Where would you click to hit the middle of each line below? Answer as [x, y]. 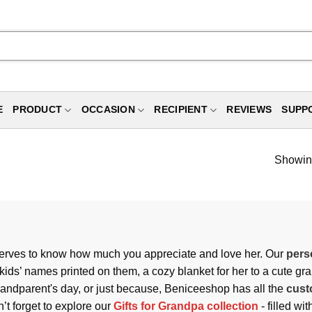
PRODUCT [38, 110]
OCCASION [108, 110]
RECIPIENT [181, 110]
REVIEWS [249, 110]
